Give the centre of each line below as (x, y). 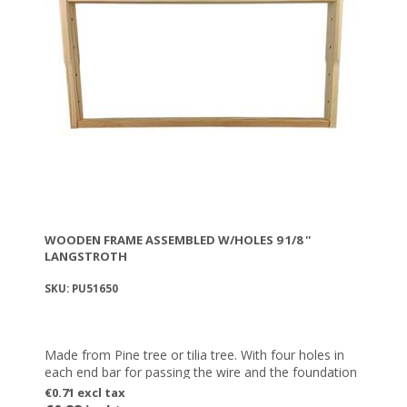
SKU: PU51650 (81, 288)
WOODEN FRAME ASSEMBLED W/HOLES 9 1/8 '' (178, 239)
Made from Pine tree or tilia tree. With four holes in (194, 354)
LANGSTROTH (86, 256)
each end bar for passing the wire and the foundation (201, 372)
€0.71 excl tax (85, 392)
